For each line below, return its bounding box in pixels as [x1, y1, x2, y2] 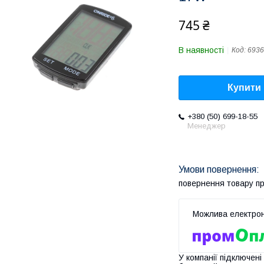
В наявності [179, 45, 224, 55]
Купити [227, 82, 261, 93]
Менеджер [187, 121, 226, 131]
